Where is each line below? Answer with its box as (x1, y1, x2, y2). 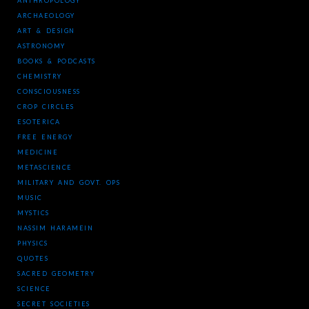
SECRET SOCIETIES (17, 300, 90, 308)
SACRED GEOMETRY (17, 270, 95, 277)
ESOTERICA (17, 118, 61, 126)
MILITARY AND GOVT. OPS (17, 179, 121, 186)
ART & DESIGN (17, 27, 75, 34)
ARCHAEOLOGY (17, 12, 75, 19)
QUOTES (17, 255, 48, 262)
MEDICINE (17, 148, 58, 156)
